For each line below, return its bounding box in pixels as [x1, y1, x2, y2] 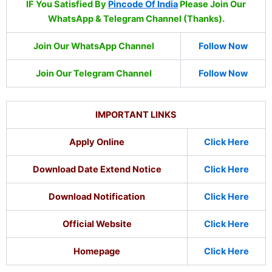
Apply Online [69, 136, 124, 148]
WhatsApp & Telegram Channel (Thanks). [47, 13, 225, 24]
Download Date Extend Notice [32, 163, 161, 175]
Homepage [73, 245, 120, 257]
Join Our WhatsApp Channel [33, 40, 154, 52]
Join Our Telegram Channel [35, 67, 152, 79]
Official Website [62, 218, 132, 229]
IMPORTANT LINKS [95, 109, 177, 120]
